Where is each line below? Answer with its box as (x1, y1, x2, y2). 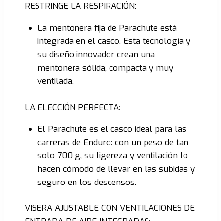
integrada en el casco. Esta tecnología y (37, 36, 190, 47)
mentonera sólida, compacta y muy (37, 62, 173, 74)
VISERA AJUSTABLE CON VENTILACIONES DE (25, 202, 195, 214)
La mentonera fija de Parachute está (37, 22, 177, 34)
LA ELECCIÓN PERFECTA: (25, 101, 120, 113)
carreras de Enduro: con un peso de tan (37, 136, 188, 148)
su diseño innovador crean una (37, 49, 155, 61)
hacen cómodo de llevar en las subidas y (37, 163, 195, 175)
